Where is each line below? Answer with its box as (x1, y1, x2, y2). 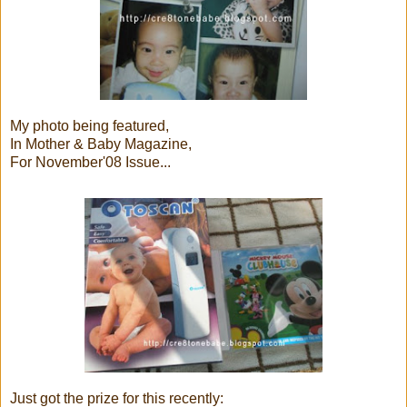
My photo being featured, (10, 117, 169, 134)
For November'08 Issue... (10, 154, 171, 170)
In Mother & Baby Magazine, (10, 135, 192, 152)
